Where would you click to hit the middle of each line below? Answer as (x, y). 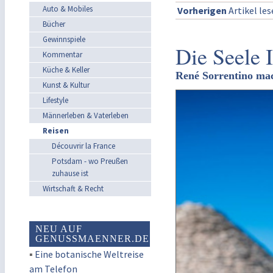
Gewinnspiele (64, 39)
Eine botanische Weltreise (89, 254)
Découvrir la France (83, 146)
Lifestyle (55, 100)
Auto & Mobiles (68, 9)
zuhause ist (70, 173)
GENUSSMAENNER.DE (92, 239)
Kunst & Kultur (66, 85)
